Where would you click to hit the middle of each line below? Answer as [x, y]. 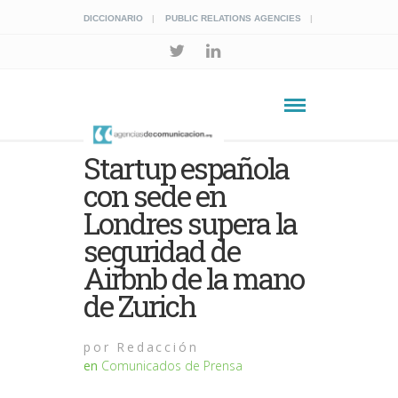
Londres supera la [191, 223]
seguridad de [162, 251]
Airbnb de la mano [194, 278]
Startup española [187, 168]
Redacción [155, 347]
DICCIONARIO [113, 18]
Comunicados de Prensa [172, 366]
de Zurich [140, 306]
